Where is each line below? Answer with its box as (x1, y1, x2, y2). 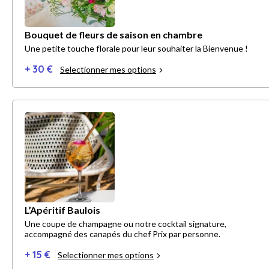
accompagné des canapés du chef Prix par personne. (25, 229, 220, 240)
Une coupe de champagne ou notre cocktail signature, (25, 219, 226, 229)
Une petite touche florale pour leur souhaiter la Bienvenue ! (25, 43, 248, 54)
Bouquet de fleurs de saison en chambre (25, 29, 202, 41)
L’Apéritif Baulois (25, 204, 100, 216)
